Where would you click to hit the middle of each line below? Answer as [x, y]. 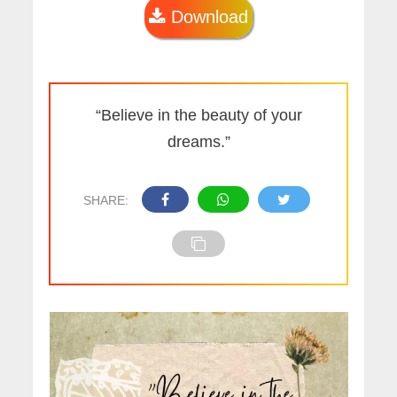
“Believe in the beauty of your [198, 116]
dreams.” [198, 142]
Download [207, 17]
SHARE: [105, 201]
